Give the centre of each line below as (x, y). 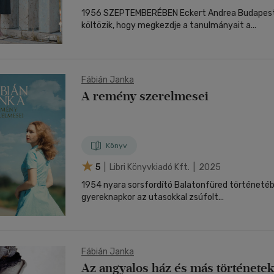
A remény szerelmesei (145, 96)
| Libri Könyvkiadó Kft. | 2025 (161, 167)
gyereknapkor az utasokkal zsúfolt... (153, 197)
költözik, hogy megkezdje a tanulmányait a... (169, 25)
